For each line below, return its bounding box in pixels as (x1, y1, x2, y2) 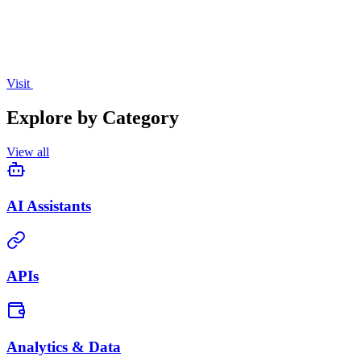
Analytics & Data (6, 338, 121, 355)
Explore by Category (6, 107, 179, 129)
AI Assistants (6, 197, 91, 214)
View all (6, 145, 49, 160)
